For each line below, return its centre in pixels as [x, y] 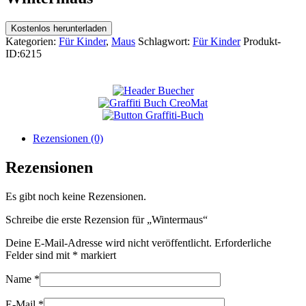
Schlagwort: [165, 41]
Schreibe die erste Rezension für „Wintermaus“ [107, 219]
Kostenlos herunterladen [59, 28]
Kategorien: [32, 41]
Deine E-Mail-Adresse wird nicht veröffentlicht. [109, 242]
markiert [97, 255]
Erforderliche [243, 242]
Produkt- [262, 41]
